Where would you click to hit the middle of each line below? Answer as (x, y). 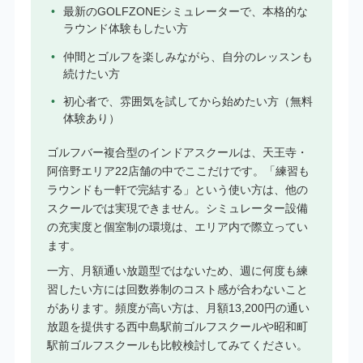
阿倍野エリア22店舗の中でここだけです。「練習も (178, 171)
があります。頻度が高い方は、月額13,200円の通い (178, 308)
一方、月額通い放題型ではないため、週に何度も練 (177, 271)
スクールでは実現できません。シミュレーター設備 (177, 209)
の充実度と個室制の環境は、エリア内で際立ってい (177, 227)
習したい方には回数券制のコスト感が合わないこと (177, 290)
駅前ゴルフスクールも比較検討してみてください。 (177, 346)
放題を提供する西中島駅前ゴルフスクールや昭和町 (177, 327)
